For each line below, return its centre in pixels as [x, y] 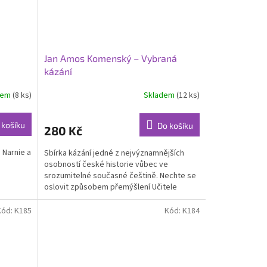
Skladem [160, 96]
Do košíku [175, 125]
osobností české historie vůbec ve [106, 164]
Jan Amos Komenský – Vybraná [110, 58]
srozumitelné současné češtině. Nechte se [120, 176]
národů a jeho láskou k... [86, 198]
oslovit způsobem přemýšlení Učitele [110, 187]
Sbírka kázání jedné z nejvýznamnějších [114, 153]
